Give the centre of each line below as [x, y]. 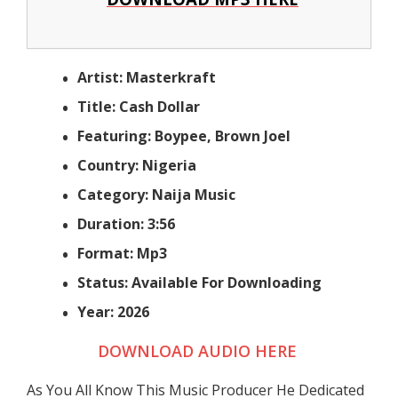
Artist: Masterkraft [149, 77]
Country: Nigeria [139, 165]
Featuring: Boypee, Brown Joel [186, 135]
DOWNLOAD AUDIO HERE [199, 350]
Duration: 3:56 [127, 223]
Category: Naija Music [157, 194]
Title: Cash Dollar [139, 106]
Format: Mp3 [124, 253]
